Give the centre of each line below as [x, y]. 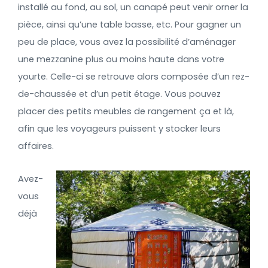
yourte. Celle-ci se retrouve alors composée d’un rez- [134, 77]
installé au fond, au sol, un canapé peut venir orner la [133, 7]
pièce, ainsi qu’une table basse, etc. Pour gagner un [130, 25]
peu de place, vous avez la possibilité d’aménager [127, 42]
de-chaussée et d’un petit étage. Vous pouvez [119, 94]
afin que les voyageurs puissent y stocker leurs [119, 129]
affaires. [36, 146]
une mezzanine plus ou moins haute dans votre [121, 59]
